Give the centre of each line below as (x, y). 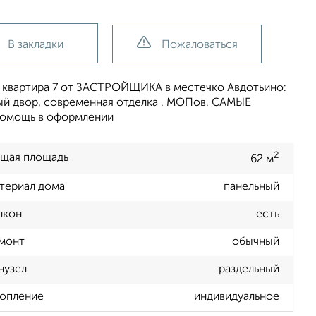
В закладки (36, 45)
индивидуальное (237, 297)
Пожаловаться (199, 45)
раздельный (249, 270)
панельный (251, 187)
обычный (256, 242)
